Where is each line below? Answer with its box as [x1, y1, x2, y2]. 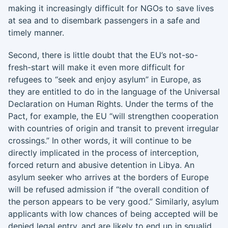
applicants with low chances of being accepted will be [8, 209, 218, 219]
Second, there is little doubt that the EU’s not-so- [8, 50, 198, 60]
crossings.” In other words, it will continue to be [8, 135, 191, 146]
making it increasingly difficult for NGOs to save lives [8, 3, 214, 13]
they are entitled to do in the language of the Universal [8, 87, 220, 97]
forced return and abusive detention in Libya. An [8, 160, 194, 170]
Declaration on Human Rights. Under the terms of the [8, 99, 213, 109]
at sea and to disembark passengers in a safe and [8, 15, 200, 25]
